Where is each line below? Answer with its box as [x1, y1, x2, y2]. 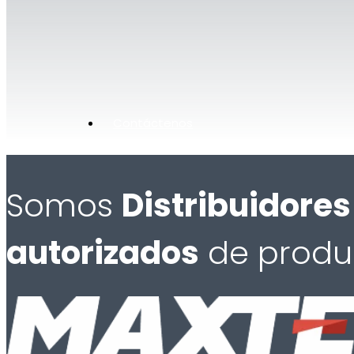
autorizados [6, 231, 199, 276]
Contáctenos [113, 114, 193, 131]
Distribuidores [122, 183, 351, 228]
